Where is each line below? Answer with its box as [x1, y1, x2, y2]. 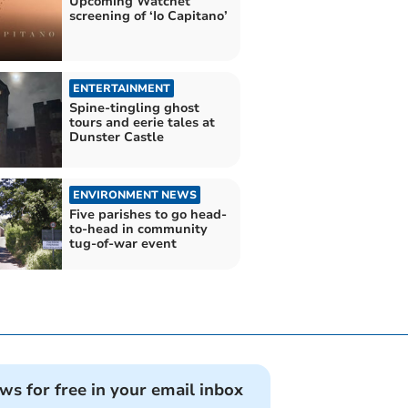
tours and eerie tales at [68, 114, 215, 132]
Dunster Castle [68, 128, 164, 147]
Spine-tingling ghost [68, 99, 199, 117]
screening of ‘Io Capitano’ [68, 6, 228, 25]
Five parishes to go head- [68, 206, 227, 224]
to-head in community [68, 220, 208, 239]
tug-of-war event [68, 235, 177, 253]
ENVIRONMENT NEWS [72, 188, 197, 203]
